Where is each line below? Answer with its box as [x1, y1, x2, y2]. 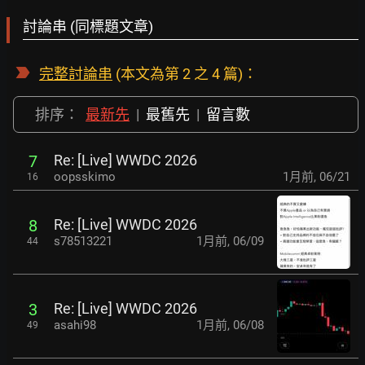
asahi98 [54, 317, 96, 332]
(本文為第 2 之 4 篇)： [112, 64, 257, 82]
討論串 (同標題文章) [23, 17, 153, 35]
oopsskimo [54, 169, 116, 184]
